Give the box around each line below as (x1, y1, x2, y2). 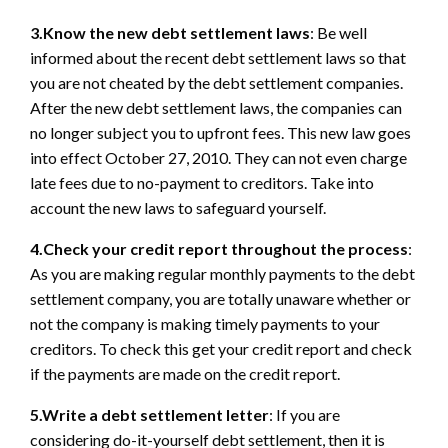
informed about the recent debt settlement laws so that (30, 47, 406, 67)
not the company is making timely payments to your (30, 313, 380, 333)
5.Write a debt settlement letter (30, 404, 269, 424)
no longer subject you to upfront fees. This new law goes (30, 122, 411, 142)
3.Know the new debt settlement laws (30, 22, 310, 42)
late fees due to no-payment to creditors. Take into (30, 172, 374, 192)
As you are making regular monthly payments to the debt (30, 263, 415, 283)
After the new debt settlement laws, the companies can (30, 97, 402, 117)
